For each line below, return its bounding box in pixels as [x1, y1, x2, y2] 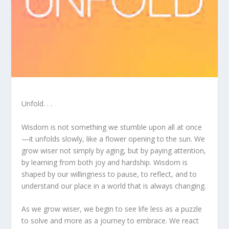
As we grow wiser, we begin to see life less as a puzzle [21, 204, 202, 214]
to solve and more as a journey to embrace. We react [21, 216, 199, 226]
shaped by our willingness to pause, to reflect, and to [21, 169, 197, 179]
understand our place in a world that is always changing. [21, 180, 207, 191]
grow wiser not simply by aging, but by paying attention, [21, 145, 207, 155]
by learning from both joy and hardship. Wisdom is [21, 157, 188, 167]
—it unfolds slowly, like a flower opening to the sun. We [21, 133, 205, 144]
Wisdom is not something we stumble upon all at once [21, 122, 202, 132]
